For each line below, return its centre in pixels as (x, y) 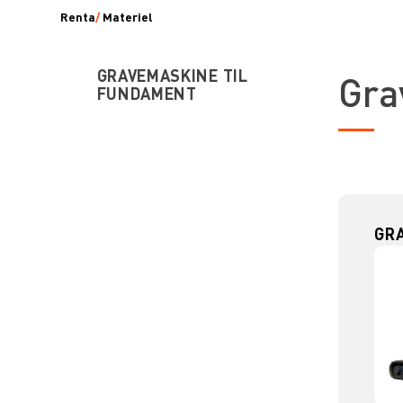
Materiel (128, 17)
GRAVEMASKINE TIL (172, 76)
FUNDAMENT (147, 94)
